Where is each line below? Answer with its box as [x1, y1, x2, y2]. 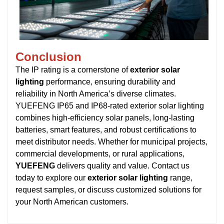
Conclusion [15, 49, 81, 63]
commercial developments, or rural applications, [15, 149, 184, 158]
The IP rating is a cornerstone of [15, 65, 130, 74]
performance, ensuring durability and [44, 77, 175, 86]
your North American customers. [15, 197, 128, 206]
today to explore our [15, 173, 87, 182]
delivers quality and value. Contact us [55, 161, 189, 170]
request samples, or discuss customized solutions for [15, 185, 201, 194]
